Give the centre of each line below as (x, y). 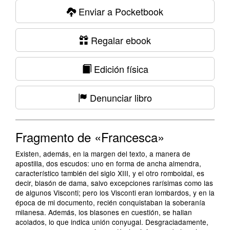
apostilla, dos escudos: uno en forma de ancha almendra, (108, 163)
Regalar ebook (120, 40)
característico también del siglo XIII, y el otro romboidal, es (110, 173)
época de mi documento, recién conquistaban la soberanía (110, 202)
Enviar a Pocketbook (120, 11)
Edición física (120, 69)
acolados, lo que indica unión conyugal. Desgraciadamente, (112, 222)
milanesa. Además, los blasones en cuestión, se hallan (104, 212)
